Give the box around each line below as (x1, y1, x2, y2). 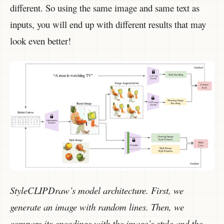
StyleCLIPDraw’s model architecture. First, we (10, 184, 183, 197)
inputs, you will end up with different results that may (10, 18, 206, 31)
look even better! (10, 34, 71, 47)
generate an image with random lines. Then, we (10, 200, 184, 213)
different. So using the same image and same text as (10, 1, 199, 14)
